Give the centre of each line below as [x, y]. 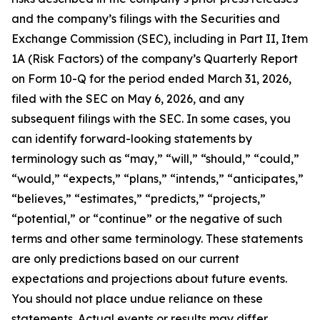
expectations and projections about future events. [149, 279]
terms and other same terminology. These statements [157, 239]
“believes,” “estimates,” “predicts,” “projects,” [139, 199]
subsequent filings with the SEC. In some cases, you [151, 119]
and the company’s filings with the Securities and [146, 19]
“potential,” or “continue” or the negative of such [147, 219]
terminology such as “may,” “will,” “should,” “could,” [155, 159]
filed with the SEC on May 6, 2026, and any [128, 99]
